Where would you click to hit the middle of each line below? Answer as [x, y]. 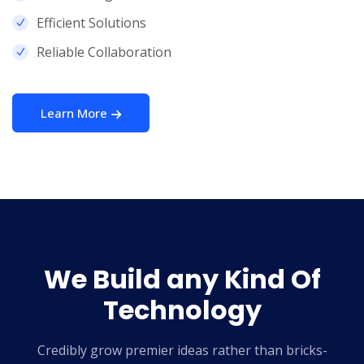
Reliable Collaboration [104, 52]
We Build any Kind [164, 279]
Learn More [74, 113]
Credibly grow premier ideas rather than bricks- [182, 351]
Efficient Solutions [91, 23]
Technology [182, 310]
